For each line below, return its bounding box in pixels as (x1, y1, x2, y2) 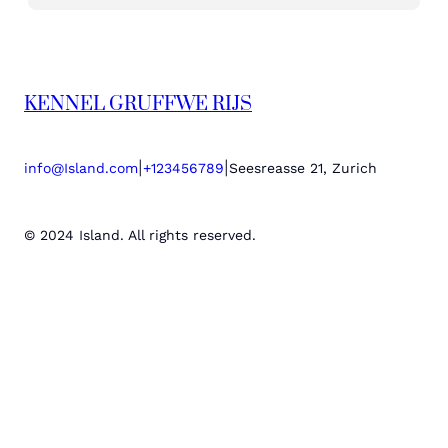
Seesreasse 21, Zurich (229, 160, 377, 177)
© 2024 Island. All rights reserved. (24, 226, 256, 243)
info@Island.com (24, 160, 138, 177)
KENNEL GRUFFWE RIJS (24, 91, 252, 117)
